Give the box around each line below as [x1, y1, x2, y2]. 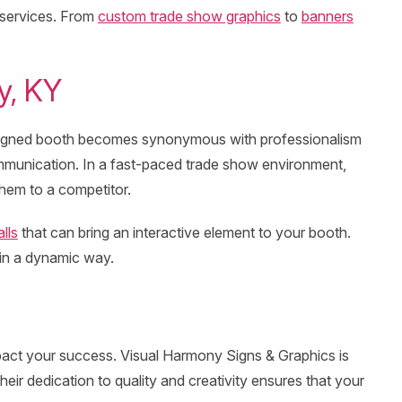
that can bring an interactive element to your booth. [17, 223, 351, 242]
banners [301, 7, 354, 26]
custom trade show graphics [97, 7, 281, 26]
